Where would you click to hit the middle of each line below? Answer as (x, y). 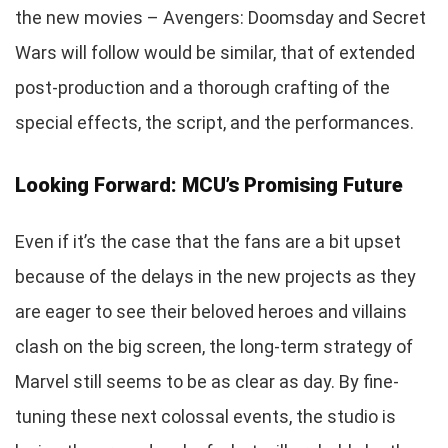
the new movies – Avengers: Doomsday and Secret (220, 17)
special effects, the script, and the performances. (214, 122)
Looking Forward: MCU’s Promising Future (209, 184)
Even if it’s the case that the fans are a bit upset (208, 241)
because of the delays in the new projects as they (215, 276)
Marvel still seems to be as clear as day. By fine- (207, 381)
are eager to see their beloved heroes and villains (211, 311)
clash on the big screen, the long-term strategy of (214, 346)
